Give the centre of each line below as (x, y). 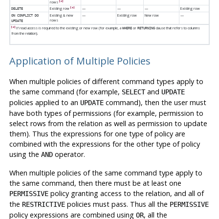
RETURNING (146, 28)
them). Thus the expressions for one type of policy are (97, 134)
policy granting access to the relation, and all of (126, 194)
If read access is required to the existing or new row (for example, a (68, 28)
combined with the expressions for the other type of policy (104, 144)
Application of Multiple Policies (80, 61)
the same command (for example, (65, 92)
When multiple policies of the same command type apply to (106, 173)
